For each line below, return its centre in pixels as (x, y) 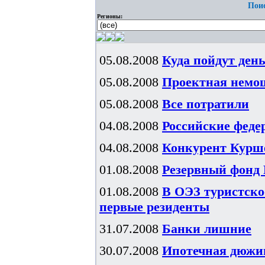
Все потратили (206, 104)
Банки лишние (207, 229)
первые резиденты (154, 207)
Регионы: (110, 16)
